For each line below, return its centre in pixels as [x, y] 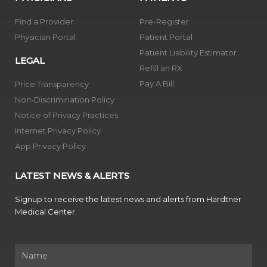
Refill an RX [161, 68]
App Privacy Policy [50, 146]
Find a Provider [44, 22]
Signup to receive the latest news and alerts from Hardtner [128, 199]
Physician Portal [45, 37]
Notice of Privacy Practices [66, 115]
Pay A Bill [157, 84]
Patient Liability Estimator [188, 53]
